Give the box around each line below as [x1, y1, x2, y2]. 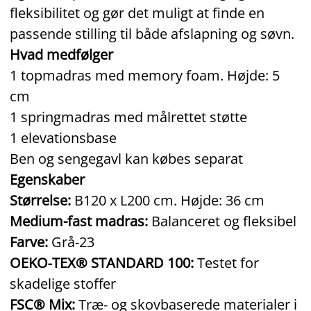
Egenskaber [10, 169, 85, 189]
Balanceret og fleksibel [148, 211, 296, 230]
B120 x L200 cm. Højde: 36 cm [71, 190, 264, 210]
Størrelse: [10, 190, 71, 210]
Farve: [10, 232, 48, 251]
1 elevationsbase [10, 128, 117, 147]
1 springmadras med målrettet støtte [10, 107, 247, 126]
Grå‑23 [48, 232, 94, 251]
